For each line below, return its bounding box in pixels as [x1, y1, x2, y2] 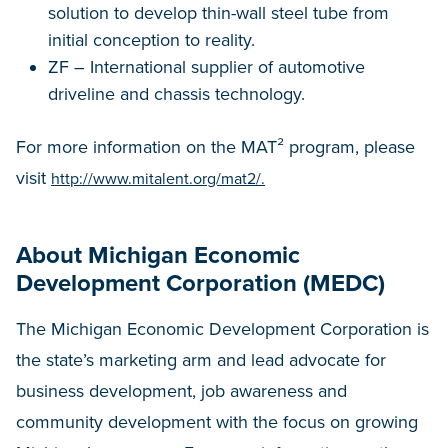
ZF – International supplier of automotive [48, 56, 365, 78]
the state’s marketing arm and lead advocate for [16, 349, 386, 371]
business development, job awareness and [16, 380, 347, 402]
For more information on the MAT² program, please [16, 136, 415, 158]
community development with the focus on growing [16, 411, 418, 433]
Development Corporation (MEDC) [16, 269, 385, 298]
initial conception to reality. [48, 29, 255, 51]
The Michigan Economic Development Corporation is [16, 318, 429, 340]
